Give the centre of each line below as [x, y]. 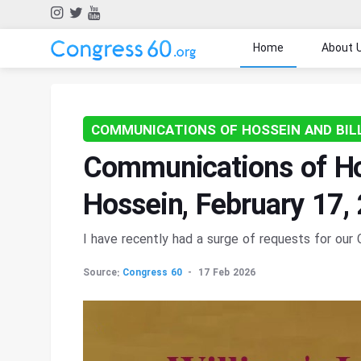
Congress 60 [152, 273]
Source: [101, 273]
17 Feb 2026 [227, 273]
